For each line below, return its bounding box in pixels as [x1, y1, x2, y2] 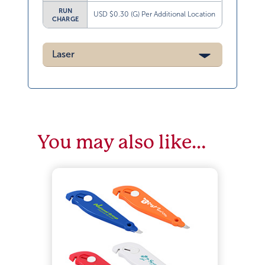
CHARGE [51, 15, 79, 23]
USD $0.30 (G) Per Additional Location [93, 10, 216, 19]
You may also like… [37, 131, 206, 154]
